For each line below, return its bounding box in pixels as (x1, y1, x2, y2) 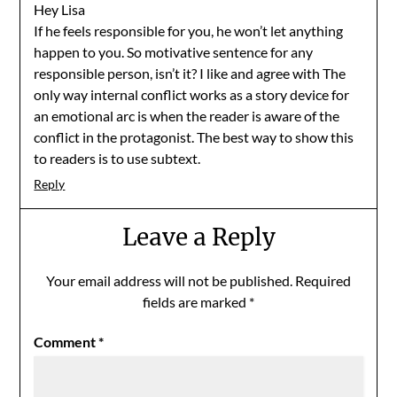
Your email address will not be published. (46, 271, 292, 289)
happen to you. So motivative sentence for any (34, 43, 314, 60)
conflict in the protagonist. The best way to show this (34, 128, 354, 145)
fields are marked (143, 292, 249, 310)
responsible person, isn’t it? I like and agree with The (34, 64, 346, 82)
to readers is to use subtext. (34, 149, 201, 167)
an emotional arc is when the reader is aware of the (34, 106, 340, 124)
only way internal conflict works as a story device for (34, 85, 350, 103)
